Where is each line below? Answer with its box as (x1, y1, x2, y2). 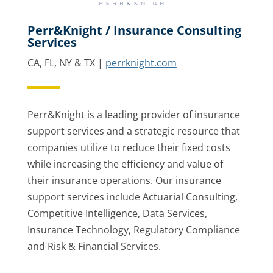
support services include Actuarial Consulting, (27, 190, 238, 204)
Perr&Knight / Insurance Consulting (27, 22, 241, 38)
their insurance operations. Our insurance (27, 174, 221, 187)
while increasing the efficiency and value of (27, 157, 223, 171)
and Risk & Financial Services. (27, 239, 161, 253)
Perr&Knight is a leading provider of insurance (27, 108, 240, 121)
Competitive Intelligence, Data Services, (27, 207, 207, 220)
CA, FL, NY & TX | (27, 56, 105, 69)
